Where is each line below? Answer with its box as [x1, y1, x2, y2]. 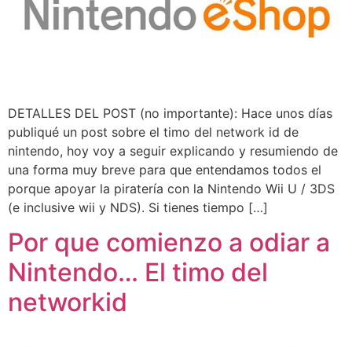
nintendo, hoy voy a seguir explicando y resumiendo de [8, 142, 338, 159]
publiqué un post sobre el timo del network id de [8, 123, 299, 140]
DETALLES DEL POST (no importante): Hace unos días [8, 104, 332, 121]
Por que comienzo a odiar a [8, 227, 330, 258]
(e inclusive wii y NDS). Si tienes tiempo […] [8, 199, 268, 215]
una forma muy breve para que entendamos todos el [8, 161, 321, 178]
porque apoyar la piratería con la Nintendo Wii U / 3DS [8, 180, 335, 196]
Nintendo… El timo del [8, 257, 268, 288]
